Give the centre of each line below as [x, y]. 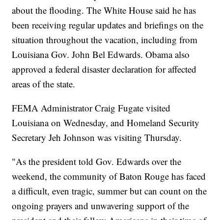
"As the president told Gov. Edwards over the [97, 162]
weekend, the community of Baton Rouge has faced [109, 176]
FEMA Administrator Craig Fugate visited [91, 108]
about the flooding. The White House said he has [104, 10]
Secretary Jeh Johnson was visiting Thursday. [97, 137]
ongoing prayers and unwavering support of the [101, 206]
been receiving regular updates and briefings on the [108, 25]
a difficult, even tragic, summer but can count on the [110, 191]
